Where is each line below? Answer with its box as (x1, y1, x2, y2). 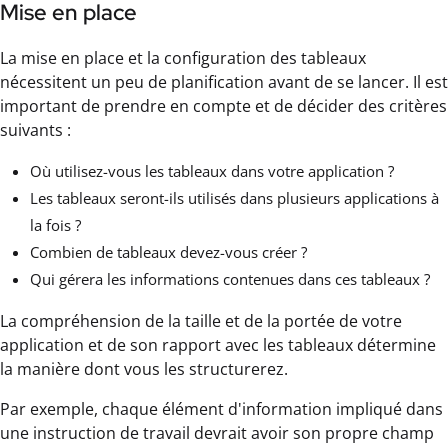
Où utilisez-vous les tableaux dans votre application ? (30, 160, 394, 181)
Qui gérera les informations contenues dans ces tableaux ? (30, 268, 430, 289)
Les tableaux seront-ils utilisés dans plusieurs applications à (30, 187, 439, 208)
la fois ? (30, 214, 81, 235)
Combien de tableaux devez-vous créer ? (30, 241, 307, 262)
